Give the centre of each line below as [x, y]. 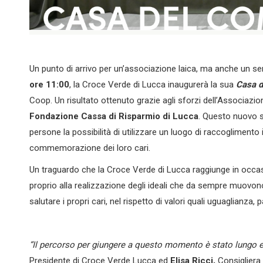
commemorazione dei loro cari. [90, 148]
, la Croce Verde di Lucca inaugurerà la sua [151, 85]
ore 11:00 [49, 85]
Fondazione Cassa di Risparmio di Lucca [114, 116]
